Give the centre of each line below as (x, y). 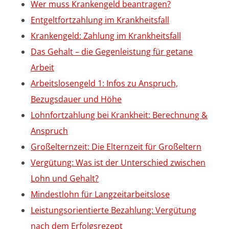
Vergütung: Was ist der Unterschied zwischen (118, 162)
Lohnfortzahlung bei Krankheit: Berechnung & (119, 115)
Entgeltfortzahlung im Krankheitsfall (100, 20)
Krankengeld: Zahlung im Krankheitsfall (106, 36)
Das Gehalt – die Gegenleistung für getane (112, 51)
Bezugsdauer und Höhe (76, 99)
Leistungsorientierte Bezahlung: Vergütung (113, 210)
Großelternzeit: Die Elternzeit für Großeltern (116, 146)
